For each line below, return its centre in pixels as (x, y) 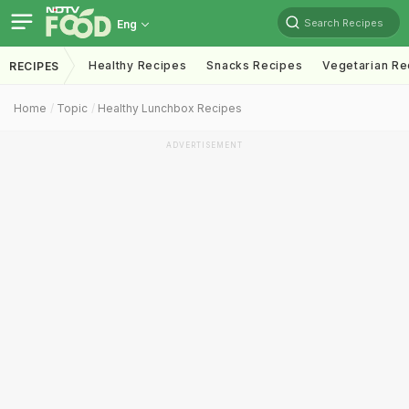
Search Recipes (344, 22)
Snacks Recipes (255, 65)
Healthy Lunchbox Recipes (170, 108)
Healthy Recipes (137, 65)
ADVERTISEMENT (204, 145)
